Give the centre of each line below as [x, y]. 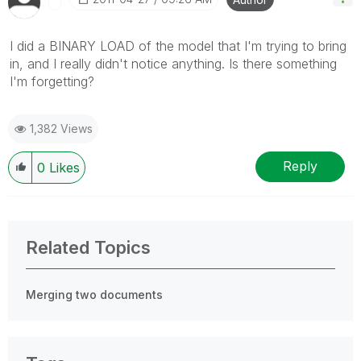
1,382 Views [61, 128]
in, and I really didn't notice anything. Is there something [173, 63]
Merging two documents [94, 294]
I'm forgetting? [52, 81]
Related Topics [88, 247]
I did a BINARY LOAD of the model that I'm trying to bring [178, 46]
